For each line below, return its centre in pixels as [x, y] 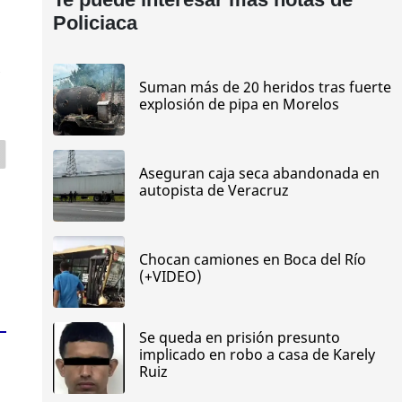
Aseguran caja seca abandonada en [259, 174]
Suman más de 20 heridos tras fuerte [265, 87]
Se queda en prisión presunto [239, 337]
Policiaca [95, 23]
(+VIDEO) [170, 277]
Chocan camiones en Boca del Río [252, 260]
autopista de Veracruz [214, 191]
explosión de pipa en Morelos [239, 105]
